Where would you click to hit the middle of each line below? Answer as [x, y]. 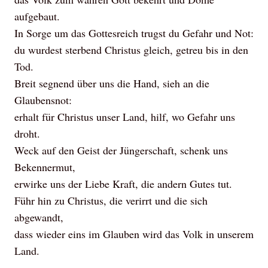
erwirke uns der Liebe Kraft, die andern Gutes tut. [123, 184]
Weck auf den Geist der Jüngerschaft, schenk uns [121, 150]
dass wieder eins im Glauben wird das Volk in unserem [134, 234]
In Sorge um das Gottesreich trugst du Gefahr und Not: [134, 33]
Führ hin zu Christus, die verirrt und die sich [111, 200]
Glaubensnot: [43, 100]
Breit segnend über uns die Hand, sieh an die [112, 83]
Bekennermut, [45, 167]
